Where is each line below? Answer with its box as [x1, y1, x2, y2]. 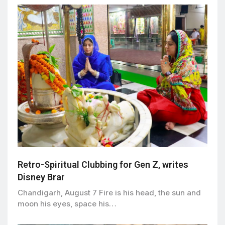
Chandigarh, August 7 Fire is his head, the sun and [18, 188, 201, 198]
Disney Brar [18, 172, 69, 183]
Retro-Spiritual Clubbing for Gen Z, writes [18, 159, 188, 170]
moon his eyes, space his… [18, 199, 117, 209]
